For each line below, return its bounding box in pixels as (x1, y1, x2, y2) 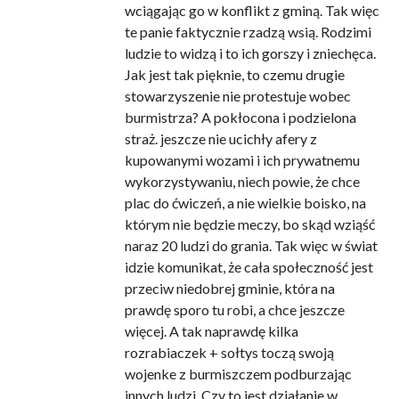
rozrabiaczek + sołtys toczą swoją (124, 344, 334, 362)
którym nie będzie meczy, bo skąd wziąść (124, 216, 375, 233)
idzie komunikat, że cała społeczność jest (124, 258, 373, 276)
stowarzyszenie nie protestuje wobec (124, 87, 351, 105)
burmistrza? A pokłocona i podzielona (124, 109, 356, 126)
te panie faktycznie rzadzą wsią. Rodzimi (124, 23, 371, 41)
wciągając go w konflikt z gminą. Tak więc (124, 2, 379, 20)
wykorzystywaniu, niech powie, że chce (124, 173, 360, 191)
